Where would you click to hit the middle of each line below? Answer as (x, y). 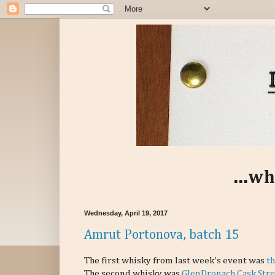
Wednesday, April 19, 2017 (126, 213)
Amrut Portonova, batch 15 (162, 235)
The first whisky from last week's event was (175, 261)
